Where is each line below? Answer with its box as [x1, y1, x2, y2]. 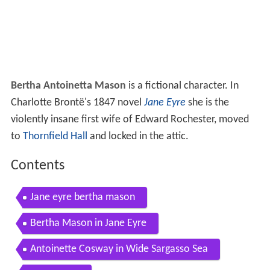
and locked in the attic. [87, 131, 189, 143]
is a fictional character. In [125, 80, 239, 92]
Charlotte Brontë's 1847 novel [10, 97, 144, 109]
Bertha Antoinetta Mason [10, 80, 126, 92]
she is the [185, 97, 229, 109]
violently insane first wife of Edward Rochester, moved [10, 114, 249, 126]
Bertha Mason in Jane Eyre [30, 217, 146, 229]
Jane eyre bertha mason [30, 191, 135, 203]
